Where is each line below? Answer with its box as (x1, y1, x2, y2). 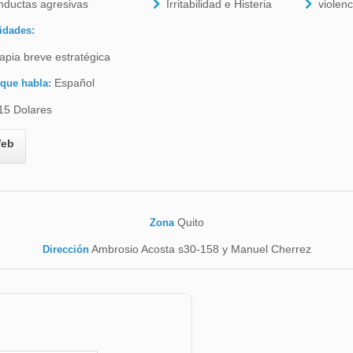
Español (54, 76, 95, 89)
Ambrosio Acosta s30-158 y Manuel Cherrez (88, 243, 311, 255)
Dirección (42, 243, 89, 255)
